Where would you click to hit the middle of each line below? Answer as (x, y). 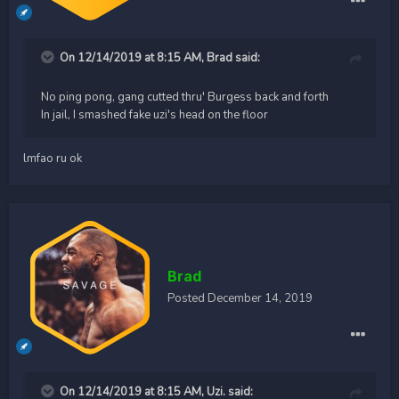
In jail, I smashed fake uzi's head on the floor (155, 114)
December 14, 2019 (260, 298)
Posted (187, 298)
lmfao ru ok (53, 158)
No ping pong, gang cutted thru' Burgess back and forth (185, 97)
